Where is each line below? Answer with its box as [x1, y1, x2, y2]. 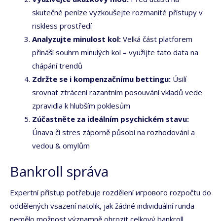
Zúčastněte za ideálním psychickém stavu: [32, 113, 189, 124]
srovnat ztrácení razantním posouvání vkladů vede [32, 87, 202, 97]
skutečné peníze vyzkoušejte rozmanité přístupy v [32, 7, 203, 17]
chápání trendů [32, 60, 82, 71]
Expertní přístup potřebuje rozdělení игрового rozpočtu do [10, 187, 211, 198]
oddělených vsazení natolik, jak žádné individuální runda [10, 201, 194, 211]
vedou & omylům [32, 140, 90, 150]
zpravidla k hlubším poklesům [32, 100, 130, 110]
